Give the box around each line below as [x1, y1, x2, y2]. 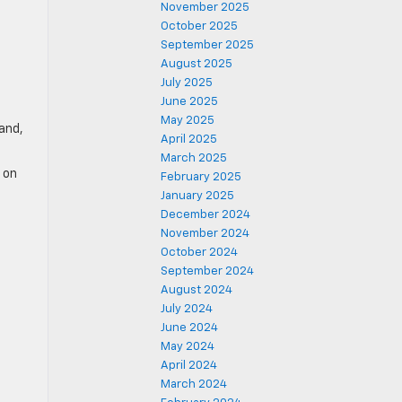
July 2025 [161, 77, 213, 89]
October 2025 [161, 21, 238, 32]
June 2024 [161, 322, 218, 334]
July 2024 [161, 303, 213, 315]
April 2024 [161, 360, 217, 371]
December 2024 [161, 209, 250, 221]
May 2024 [161, 341, 214, 353]
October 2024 [161, 247, 238, 258]
